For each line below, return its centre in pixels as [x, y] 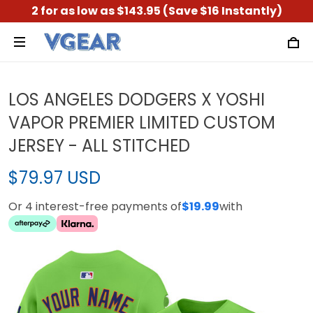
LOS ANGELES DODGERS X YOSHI [137, 100]
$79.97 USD [54, 178]
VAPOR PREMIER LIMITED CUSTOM [142, 123]
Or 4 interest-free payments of [95, 206]
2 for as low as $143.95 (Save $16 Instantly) [156, 11]
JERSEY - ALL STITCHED [99, 146]
